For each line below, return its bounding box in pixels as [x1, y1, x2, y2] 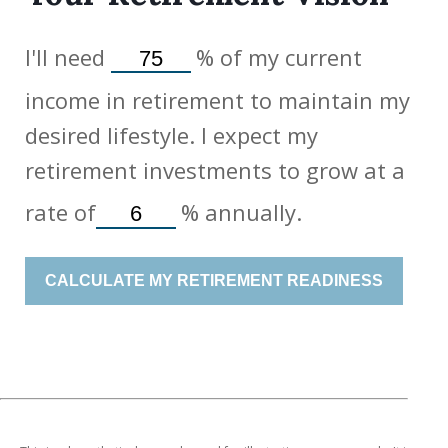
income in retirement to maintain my [25, 85, 410, 116]
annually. [199, 197, 302, 228]
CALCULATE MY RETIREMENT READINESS [287, 271, 383, 289]
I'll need [25, 41, 111, 72]
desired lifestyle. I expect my [25, 120, 318, 151]
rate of [25, 197, 96, 228]
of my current [214, 41, 362, 72]
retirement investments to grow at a [25, 155, 405, 186]
